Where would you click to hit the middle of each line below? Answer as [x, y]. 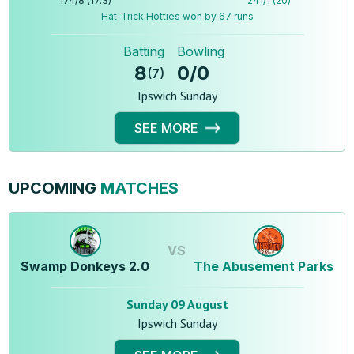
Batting [144, 52]
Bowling [201, 52]
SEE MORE [166, 128]
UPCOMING [53, 188]
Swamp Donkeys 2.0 [85, 267]
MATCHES [138, 188]
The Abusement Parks [264, 267]
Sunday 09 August [177, 305]
